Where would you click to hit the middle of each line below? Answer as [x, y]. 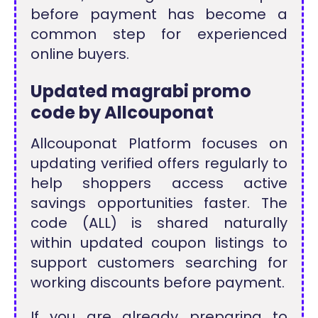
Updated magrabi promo [141, 92]
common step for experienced [159, 34]
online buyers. [80, 54]
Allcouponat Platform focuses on [159, 144]
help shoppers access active [159, 183]
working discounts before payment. [158, 283]
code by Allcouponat [122, 113]
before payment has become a [159, 14]
